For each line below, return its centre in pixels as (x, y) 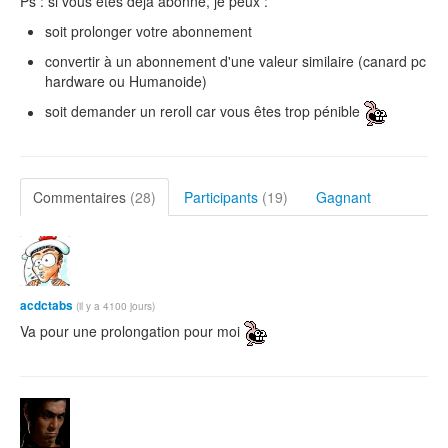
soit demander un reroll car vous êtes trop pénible (204, 111)
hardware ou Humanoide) (126, 81)
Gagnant (343, 197)
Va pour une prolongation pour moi (132, 331)
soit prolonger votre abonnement (148, 31)
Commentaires (81, 197)
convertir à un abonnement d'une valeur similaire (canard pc (235, 61)
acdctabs (46, 306)
